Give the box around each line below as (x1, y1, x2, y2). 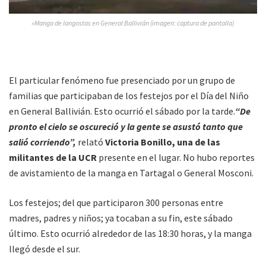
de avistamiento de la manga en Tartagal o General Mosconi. (9, 166, 254, 179)
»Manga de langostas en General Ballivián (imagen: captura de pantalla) (31, 18, 235, 27)
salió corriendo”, (9, 135, 76, 148)
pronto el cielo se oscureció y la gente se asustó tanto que (9, 120, 243, 132)
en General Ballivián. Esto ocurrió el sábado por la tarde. (9, 104, 235, 117)
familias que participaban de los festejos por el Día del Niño (9, 89, 249, 102)
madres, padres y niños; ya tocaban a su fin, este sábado (9, 211, 233, 224)
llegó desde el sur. (9, 242, 80, 255)
